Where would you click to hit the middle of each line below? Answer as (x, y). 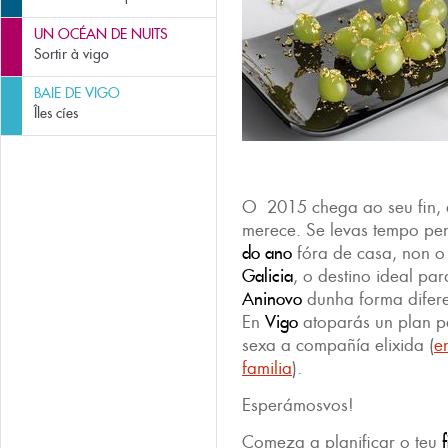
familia (267, 368)
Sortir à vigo (71, 54)
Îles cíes (56, 113)
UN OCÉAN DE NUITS (101, 34)
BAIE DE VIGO (77, 93)
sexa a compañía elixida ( (338, 345)
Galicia (267, 276)
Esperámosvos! (298, 405)
